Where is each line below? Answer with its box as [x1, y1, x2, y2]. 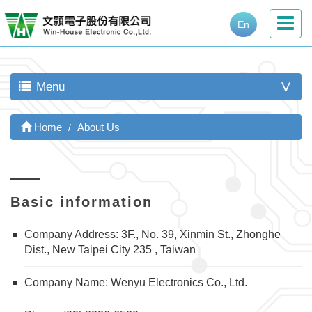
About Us [77, 121, 120, 133]
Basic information [10, 194, 153, 210]
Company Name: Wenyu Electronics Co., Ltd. [24, 276, 247, 288]
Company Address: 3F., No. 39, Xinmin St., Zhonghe [24, 228, 281, 240]
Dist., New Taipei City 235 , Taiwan [24, 244, 196, 256]
